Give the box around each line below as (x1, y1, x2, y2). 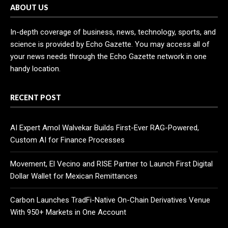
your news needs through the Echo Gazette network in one (10, 51, 207, 61)
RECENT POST (10, 93, 61, 102)
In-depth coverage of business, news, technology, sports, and (10, 27, 216, 37)
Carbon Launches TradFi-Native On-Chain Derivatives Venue (10, 195, 210, 205)
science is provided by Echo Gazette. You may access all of (10, 39, 210, 49)
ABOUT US (10, 3, 48, 12)
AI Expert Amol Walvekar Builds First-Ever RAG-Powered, (10, 123, 199, 132)
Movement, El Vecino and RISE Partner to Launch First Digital (10, 159, 213, 168)
